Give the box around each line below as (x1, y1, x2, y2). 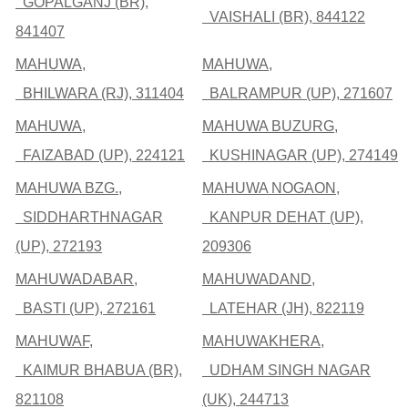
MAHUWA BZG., (15, 180, 122, 197)
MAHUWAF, (15, 333, 93, 350)
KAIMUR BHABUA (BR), (15, 362, 182, 379)
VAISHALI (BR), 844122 (202, 9, 365, 25)
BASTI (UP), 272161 (15, 301, 156, 317)
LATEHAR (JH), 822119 (202, 301, 364, 317)
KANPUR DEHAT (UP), (202, 209, 363, 226)
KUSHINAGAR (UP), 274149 (202, 148, 398, 164)
